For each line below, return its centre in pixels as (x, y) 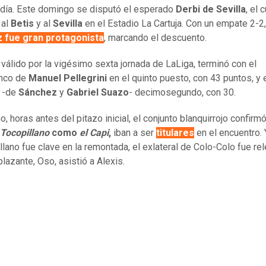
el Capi (94, 133)
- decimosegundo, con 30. (182, 93)
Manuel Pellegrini (68, 78)
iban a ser (135, 133)
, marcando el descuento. (155, 38)
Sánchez (38, 93)
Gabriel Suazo (98, 93)
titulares (175, 133)
